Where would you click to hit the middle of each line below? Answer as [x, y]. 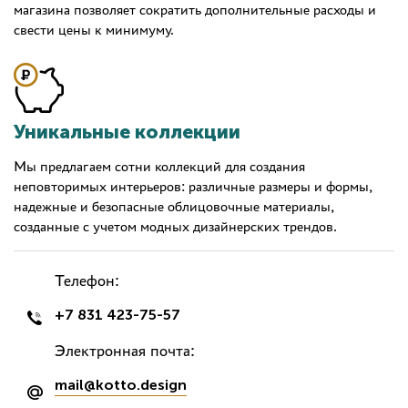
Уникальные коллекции [127, 132]
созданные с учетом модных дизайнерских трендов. [175, 227]
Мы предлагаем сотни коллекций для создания [159, 167]
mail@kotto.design [121, 385]
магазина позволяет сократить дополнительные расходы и [195, 10]
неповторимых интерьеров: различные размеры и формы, [193, 187]
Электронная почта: [125, 351]
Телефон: [87, 281]
